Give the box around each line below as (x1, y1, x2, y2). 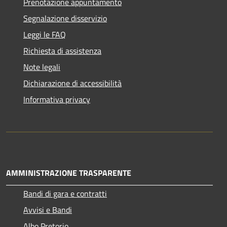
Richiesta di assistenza (23, 44, 101, 57)
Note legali (23, 60, 60, 73)
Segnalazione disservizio (23, 12, 107, 24)
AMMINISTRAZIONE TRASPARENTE (6, 166, 131, 179)
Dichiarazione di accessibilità (23, 77, 122, 89)
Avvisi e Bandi (23, 203, 72, 216)
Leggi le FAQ (23, 28, 66, 41)
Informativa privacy (23, 93, 90, 105)
